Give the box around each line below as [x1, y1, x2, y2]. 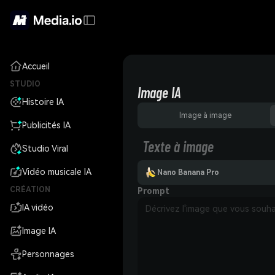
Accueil [22, 61, 50, 71]
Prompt [137, 186, 169, 196]
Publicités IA [22, 120, 71, 130]
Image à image [179, 111, 231, 120]
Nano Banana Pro [157, 168, 219, 177]
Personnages [22, 249, 74, 259]
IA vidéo [22, 203, 53, 212]
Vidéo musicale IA [22, 167, 91, 177]
